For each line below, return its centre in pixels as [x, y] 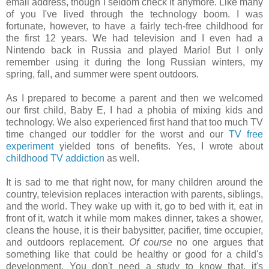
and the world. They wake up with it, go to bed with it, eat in [134, 206]
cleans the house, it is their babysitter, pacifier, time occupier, [134, 230]
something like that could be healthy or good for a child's [134, 254]
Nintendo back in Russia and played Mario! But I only [134, 50]
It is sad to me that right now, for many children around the [134, 182]
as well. [123, 158]
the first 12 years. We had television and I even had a [134, 38]
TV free [246, 134]
